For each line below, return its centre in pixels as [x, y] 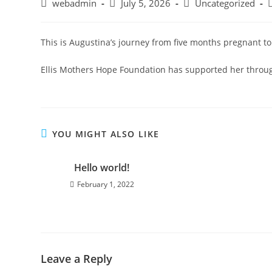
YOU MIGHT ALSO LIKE [106, 134]
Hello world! [102, 168]
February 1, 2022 [105, 184]
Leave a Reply [77, 259]
